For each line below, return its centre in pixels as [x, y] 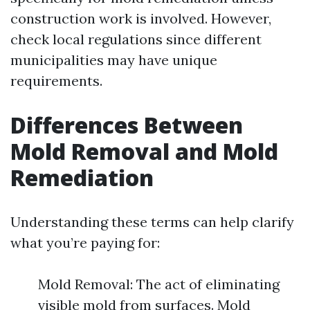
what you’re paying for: [85, 243]
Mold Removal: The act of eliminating [159, 284]
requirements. [56, 81]
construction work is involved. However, [141, 18]
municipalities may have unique [114, 60]
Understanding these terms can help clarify [152, 222]
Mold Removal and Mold [144, 151]
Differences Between [127, 125]
